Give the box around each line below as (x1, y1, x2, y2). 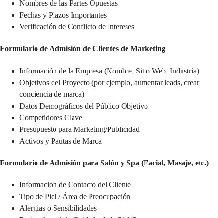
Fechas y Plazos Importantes (19, 11, 107, 19)
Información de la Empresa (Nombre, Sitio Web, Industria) (19, 66, 199, 75)
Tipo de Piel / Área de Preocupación (19, 192, 130, 201)
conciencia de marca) (19, 90, 84, 98)
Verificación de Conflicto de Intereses (19, 22, 134, 31)
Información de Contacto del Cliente (19, 181, 131, 189)
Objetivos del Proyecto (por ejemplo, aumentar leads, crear (19, 78, 199, 87)
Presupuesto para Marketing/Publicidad (19, 125, 140, 133)
